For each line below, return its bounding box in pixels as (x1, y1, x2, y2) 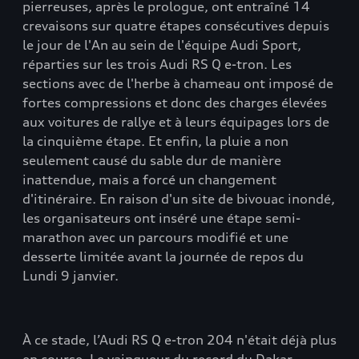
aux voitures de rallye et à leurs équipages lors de (22, 114, 329, 130)
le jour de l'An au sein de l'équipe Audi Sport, (22, 37, 301, 53)
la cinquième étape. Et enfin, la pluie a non (22, 133, 288, 149)
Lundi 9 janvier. (22, 268, 119, 284)
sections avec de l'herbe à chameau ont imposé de (22, 75, 333, 91)
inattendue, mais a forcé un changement (22, 171, 276, 188)
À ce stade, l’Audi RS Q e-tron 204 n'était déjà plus (22, 332, 337, 348)
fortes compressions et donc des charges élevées (22, 95, 327, 111)
